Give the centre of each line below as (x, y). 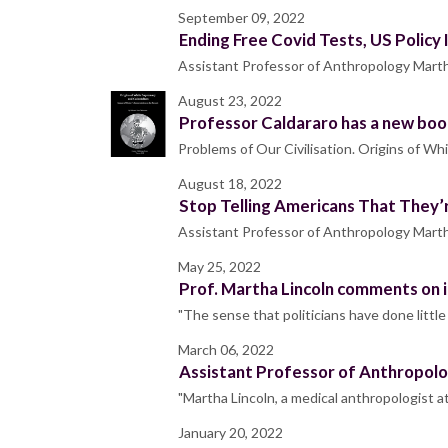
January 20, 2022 (230, 433)
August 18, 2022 (230, 184)
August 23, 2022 (230, 101)
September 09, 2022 (241, 18)
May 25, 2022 (219, 267)
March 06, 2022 (226, 350)
